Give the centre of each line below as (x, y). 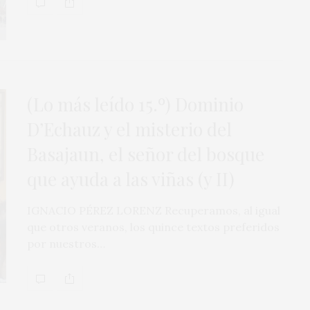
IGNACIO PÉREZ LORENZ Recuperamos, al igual (154, 211)
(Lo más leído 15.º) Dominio (135, 104)
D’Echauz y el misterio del (129, 129)
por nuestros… (66, 244)
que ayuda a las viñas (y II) (131, 179)
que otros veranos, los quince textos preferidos (153, 227)
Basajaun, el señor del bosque (146, 154)
